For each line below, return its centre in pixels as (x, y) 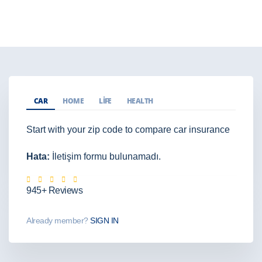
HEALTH (140, 101)
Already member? (57, 220)
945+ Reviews (54, 190)
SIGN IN (103, 220)
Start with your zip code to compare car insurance (128, 130)
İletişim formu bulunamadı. (105, 156)
